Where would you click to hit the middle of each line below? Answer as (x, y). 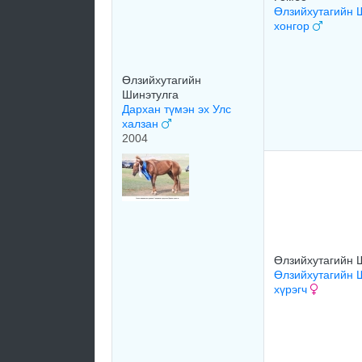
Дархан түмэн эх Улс (177, 109)
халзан (142, 124)
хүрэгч (292, 289)
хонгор (293, 26)
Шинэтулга (150, 95)
